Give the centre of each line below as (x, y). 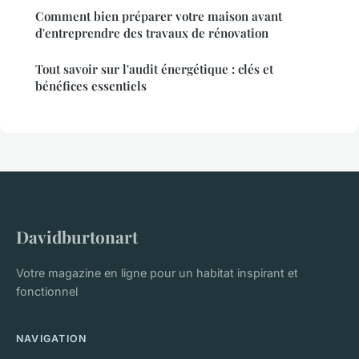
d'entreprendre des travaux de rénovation (152, 33)
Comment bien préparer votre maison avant (159, 16)
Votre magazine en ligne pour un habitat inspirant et (157, 273)
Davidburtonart (77, 237)
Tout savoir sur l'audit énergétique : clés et (154, 69)
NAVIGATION (52, 339)
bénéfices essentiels (91, 86)
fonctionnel (47, 292)
